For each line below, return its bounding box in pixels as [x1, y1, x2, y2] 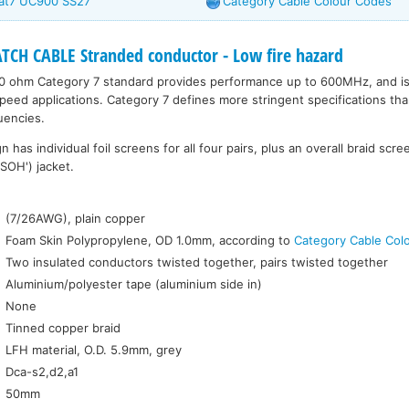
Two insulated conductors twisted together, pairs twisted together [5, 255, 389, 270]
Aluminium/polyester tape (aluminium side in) [5, 277, 263, 292]
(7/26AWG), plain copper [5, 211, 146, 226]
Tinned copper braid [5, 320, 121, 336]
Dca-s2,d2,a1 [5, 364, 79, 380]
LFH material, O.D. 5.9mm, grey [5, 342, 183, 358]
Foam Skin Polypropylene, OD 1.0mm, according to [5, 233, 295, 248]
